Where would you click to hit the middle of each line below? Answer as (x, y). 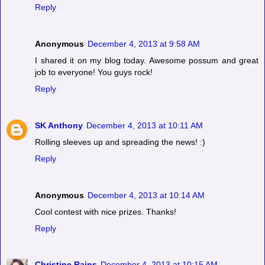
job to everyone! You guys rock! (94, 72)
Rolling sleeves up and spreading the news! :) (120, 142)
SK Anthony (59, 125)
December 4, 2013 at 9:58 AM (144, 43)
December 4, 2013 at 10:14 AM (146, 195)
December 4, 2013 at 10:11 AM (145, 125)
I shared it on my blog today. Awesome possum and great (147, 60)
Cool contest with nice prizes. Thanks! (106, 211)
